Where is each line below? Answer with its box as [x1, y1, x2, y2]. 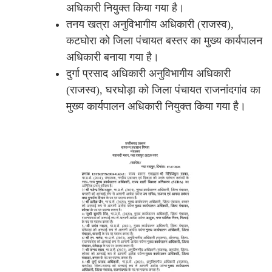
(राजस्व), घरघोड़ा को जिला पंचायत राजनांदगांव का [66, 83, 260, 96]
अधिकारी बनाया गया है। [66, 50, 159, 63]
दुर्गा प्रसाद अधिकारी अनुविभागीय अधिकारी [66, 67, 231, 80]
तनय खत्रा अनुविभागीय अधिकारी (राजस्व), [66, 18, 234, 30]
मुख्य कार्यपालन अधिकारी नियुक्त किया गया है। [66, 100, 246, 112]
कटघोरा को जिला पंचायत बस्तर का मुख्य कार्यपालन [66, 34, 262, 47]
